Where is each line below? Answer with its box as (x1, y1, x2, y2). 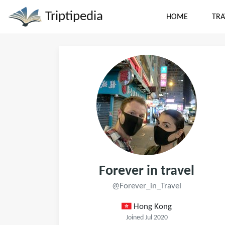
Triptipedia (42, 10, 103, 24)
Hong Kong (131, 202, 172, 211)
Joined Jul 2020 (126, 214, 168, 221)
